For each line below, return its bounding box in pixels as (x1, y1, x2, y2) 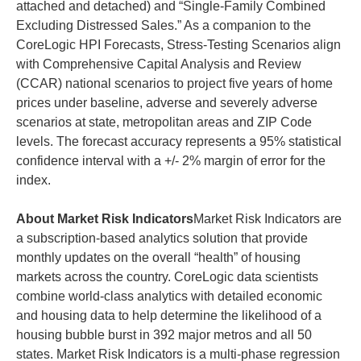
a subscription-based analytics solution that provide (16, 230, 308, 245)
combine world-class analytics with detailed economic (16, 288, 322, 303)
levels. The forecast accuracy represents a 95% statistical (16, 134, 342, 148)
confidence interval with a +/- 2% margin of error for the (16, 153, 326, 168)
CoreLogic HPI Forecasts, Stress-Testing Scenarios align (16, 37, 341, 52)
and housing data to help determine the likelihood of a (16, 308, 322, 322)
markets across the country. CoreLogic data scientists (16, 269, 318, 284)
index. (16, 172, 51, 187)
